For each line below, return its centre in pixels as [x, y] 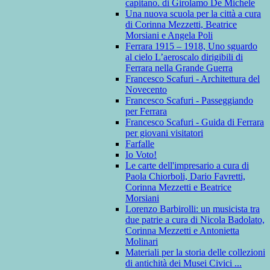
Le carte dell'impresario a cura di [187, 166]
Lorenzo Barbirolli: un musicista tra [193, 209]
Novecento [146, 90]
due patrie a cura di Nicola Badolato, [195, 220]
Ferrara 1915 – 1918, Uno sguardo [191, 46]
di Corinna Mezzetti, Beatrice [181, 25]
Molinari [142, 242]
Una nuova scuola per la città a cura [193, 14]
